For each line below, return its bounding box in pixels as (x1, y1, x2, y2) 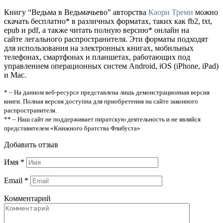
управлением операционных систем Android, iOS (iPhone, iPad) (4, 61, 219, 70)
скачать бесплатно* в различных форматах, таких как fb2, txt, (4, 16, 212, 25)
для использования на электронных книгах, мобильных (4, 43, 194, 52)
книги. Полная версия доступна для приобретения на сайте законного (4, 97, 198, 105)
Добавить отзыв (4, 140, 58, 149)
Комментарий (4, 194, 51, 203)
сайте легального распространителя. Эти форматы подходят (4, 34, 208, 43)
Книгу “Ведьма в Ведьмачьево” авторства (4, 7, 148, 16)
